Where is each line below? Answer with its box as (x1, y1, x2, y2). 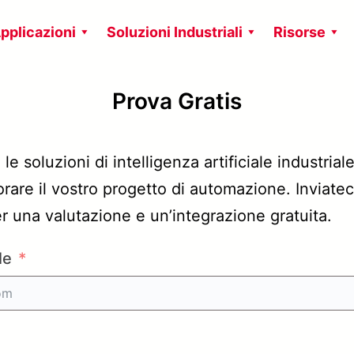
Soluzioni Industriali (106, 24, 243, 40)
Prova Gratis (112, 87, 242, 115)
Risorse (273, 24, 326, 40)
